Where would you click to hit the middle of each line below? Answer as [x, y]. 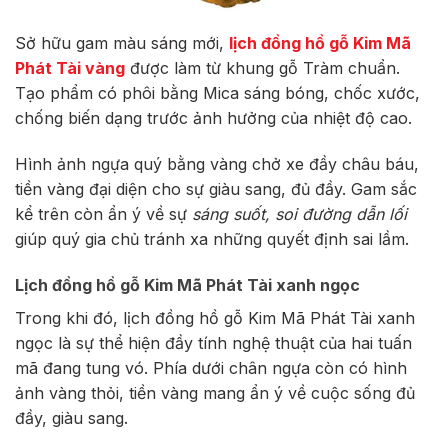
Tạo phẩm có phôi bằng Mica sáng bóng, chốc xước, [217, 93]
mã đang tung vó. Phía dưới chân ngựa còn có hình [211, 367]
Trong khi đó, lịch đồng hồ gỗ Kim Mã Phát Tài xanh [215, 317]
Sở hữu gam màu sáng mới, [122, 43]
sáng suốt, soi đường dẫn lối [297, 214]
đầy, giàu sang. [71, 417]
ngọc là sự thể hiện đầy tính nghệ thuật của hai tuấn [213, 342]
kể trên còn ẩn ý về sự [101, 214]
